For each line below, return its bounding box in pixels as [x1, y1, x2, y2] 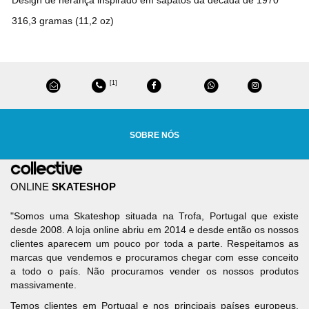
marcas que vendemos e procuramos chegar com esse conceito [10, 252, 299, 263]
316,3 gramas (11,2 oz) [12, 14, 114, 26]
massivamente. [10, 279, 77, 291]
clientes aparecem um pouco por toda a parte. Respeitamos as [10, 238, 299, 250]
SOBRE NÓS [130, 130, 179, 141]
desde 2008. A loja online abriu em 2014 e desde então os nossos [10, 224, 299, 236]
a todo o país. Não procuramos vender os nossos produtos [10, 266, 299, 277]
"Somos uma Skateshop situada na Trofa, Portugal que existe [10, 210, 299, 222]
